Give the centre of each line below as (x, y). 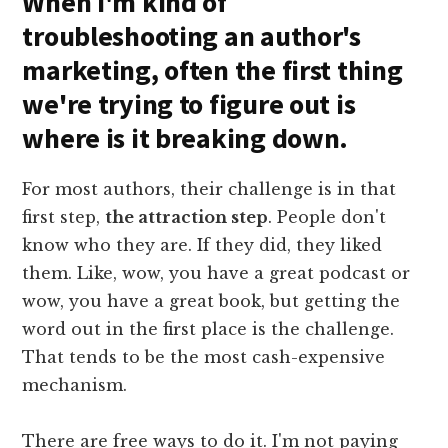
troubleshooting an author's (191, 35)
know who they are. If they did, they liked (202, 244)
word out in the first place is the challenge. (208, 328)
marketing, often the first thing (212, 69)
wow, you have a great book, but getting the (211, 300)
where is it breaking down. (188, 137)
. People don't (327, 216)
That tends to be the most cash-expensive (204, 356)
